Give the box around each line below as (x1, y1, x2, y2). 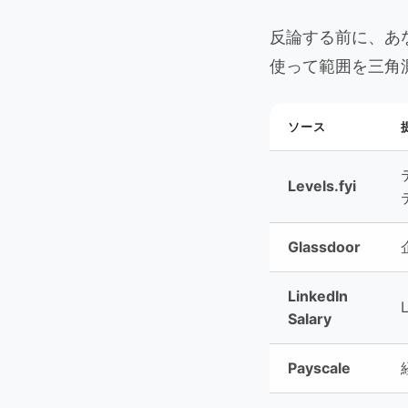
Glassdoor (288, 238, 361, 256)
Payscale (288, 359, 351, 377)
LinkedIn (288, 287, 348, 305)
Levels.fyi (288, 177, 356, 195)
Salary (288, 310, 331, 328)
